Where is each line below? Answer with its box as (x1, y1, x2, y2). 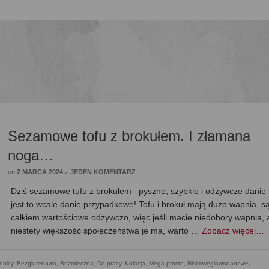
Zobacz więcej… (202, 226, 265, 236)
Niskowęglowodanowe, (187, 260, 250, 267)
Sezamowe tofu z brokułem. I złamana (8, 128, 251, 145)
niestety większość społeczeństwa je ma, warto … (11, 226, 202, 236)
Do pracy (97, 260, 121, 267)
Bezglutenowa (17, 260, 56, 267)
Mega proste (149, 260, 184, 267)
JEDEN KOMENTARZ (70, 168, 136, 176)
